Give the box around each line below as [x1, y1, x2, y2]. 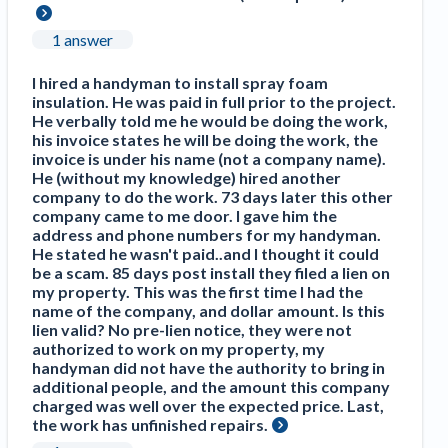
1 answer [52, 29, 113, 49]
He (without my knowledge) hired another [32, 167, 341, 187]
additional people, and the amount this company [32, 376, 390, 396]
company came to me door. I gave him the [32, 205, 337, 225]
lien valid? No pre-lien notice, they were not [32, 319, 352, 339]
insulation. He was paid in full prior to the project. [32, 91, 396, 111]
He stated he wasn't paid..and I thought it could [32, 243, 379, 263]
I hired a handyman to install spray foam [32, 72, 328, 92]
